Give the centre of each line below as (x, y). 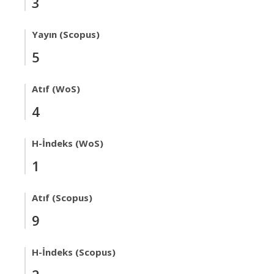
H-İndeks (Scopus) (74, 252)
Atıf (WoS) (56, 89)
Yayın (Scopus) (66, 34)
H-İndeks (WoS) (68, 143)
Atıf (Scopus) (62, 198)
